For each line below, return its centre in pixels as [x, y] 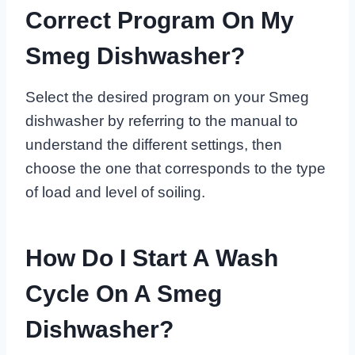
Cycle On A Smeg [124, 294]
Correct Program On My [160, 21]
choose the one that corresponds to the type [176, 169]
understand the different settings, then [154, 145]
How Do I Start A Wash [152, 258]
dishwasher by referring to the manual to [162, 121]
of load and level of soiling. [115, 193]
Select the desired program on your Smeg [167, 97]
